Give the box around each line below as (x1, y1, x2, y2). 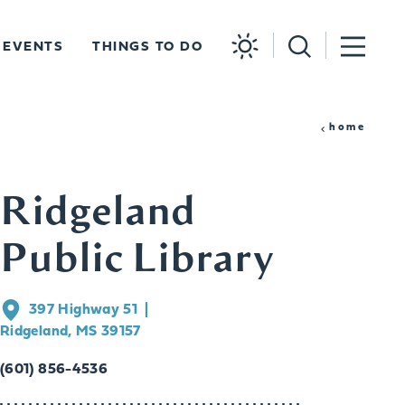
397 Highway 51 (28, 302, 138, 317)
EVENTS (3, 40, 63, 54)
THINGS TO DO (92, 40, 202, 54)
